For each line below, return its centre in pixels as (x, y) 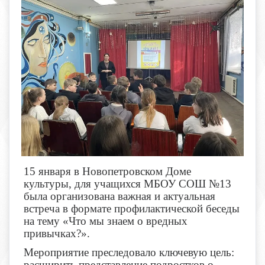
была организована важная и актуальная (119, 196)
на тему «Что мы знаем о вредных (106, 221)
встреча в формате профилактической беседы (132, 209)
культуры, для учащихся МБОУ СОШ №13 (127, 184)
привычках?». (57, 234)
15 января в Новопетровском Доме (107, 172)
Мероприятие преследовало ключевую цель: (129, 253)
